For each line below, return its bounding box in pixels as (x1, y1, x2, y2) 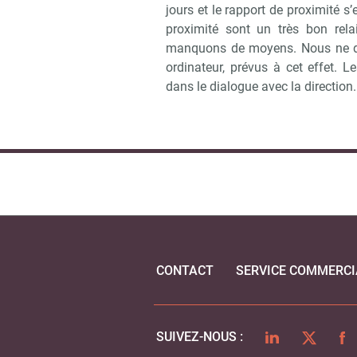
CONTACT (156, 263, 214, 279)
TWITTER (300, 328, 355, 344)
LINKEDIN (265, 328, 321, 344)
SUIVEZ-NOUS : (156, 329, 244, 345)
